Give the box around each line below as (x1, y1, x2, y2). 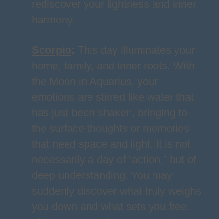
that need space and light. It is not (31, 138, 190, 150)
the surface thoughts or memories (31, 122, 189, 134)
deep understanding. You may (31, 169, 172, 181)
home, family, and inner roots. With (31, 60, 195, 72)
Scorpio (31, 44, 71, 56)
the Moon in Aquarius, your (31, 75, 158, 88)
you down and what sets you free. (31, 200, 190, 213)
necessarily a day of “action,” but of (31, 153, 196, 166)
